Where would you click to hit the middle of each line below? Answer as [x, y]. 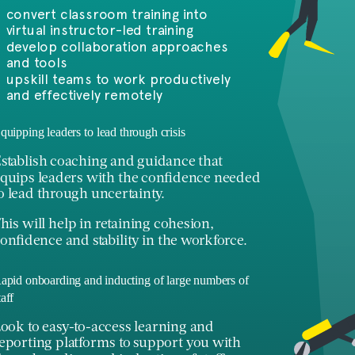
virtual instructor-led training [99, 30]
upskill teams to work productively [118, 79]
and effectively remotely [84, 95]
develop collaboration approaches [117, 46]
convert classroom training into [107, 14]
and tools [36, 63]
